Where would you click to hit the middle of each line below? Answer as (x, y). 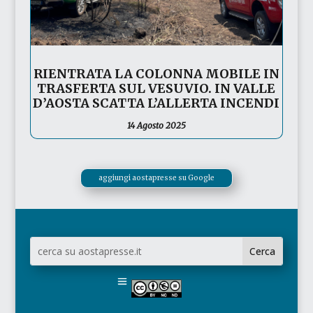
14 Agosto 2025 (156, 126)
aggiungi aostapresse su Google (156, 178)
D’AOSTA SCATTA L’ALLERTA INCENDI (156, 103)
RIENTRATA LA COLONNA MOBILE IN (156, 74)
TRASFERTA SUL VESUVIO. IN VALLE (156, 89)
